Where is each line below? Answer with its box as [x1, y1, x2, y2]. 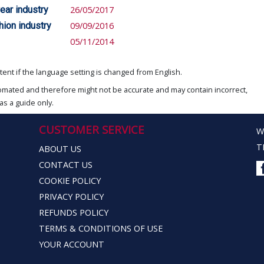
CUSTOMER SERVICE [38, 121, 144, 137]
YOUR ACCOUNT [38, 238, 104, 250]
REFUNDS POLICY [38, 206, 108, 218]
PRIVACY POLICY [38, 190, 104, 202]
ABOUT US [38, 143, 81, 154]
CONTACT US [38, 159, 93, 170]
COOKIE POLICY [38, 174, 101, 186]
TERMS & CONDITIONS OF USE [38, 222, 163, 234]
